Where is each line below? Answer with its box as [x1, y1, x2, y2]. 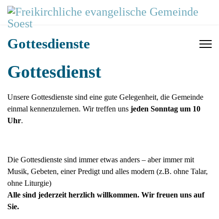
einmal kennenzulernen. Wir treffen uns [7, 105, 131, 113]
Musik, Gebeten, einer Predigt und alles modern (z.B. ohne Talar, [7, 167, 208, 175]
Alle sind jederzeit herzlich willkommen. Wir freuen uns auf [7, 191, 204, 199]
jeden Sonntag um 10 [131, 105, 200, 113]
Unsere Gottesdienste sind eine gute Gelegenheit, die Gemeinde [7, 93, 203, 101]
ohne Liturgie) [7, 179, 51, 187]
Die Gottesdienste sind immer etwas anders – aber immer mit [7, 155, 194, 164]
